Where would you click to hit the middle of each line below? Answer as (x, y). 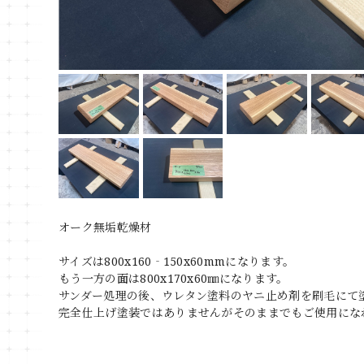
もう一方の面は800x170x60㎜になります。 (173, 278)
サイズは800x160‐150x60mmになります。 (177, 261)
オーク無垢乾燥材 (105, 227)
